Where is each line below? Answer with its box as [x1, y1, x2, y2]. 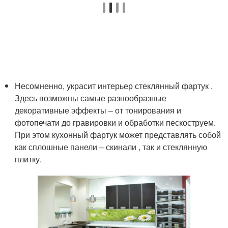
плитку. [15, 153, 42, 165]
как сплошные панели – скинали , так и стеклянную [15, 141, 208, 153]
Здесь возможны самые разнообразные [15, 92, 167, 104]
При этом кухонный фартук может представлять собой [15, 129, 221, 141]
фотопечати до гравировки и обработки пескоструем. [15, 117, 216, 129]
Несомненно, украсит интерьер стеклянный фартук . [15, 80, 213, 92]
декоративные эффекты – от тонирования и [15, 104, 182, 117]
